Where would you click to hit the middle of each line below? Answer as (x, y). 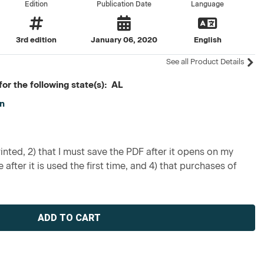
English (207, 40)
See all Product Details (206, 62)
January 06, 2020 (124, 40)
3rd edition (37, 40)
